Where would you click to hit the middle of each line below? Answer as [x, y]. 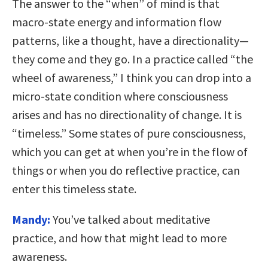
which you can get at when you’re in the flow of [130, 151]
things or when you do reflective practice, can [126, 170]
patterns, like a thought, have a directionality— [130, 40]
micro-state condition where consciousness [120, 96]
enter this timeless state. [74, 188]
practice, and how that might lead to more [119, 237]
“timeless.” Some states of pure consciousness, [129, 133]
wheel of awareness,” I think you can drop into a [132, 77]
